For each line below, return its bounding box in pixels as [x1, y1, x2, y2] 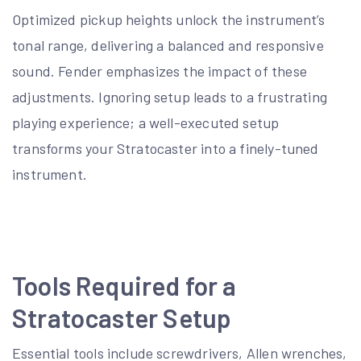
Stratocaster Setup [12, 301, 232, 333]
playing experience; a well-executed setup [12, 113, 280, 131]
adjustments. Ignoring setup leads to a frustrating [12, 87, 327, 106]
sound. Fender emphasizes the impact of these [12, 61, 307, 80]
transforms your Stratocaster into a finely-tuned [12, 139, 319, 157]
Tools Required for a [12, 269, 237, 301]
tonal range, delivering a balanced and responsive [12, 35, 324, 54]
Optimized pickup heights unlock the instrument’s [12, 10, 326, 28]
